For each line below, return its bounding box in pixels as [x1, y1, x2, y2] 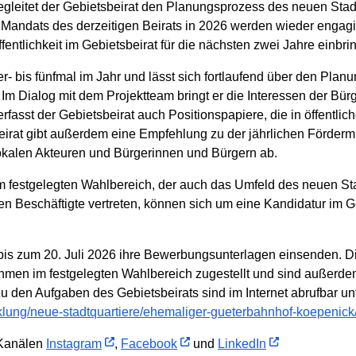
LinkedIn [218, 336, 266, 350]
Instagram [46, 336, 102, 350]
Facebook [121, 336, 177, 350]
